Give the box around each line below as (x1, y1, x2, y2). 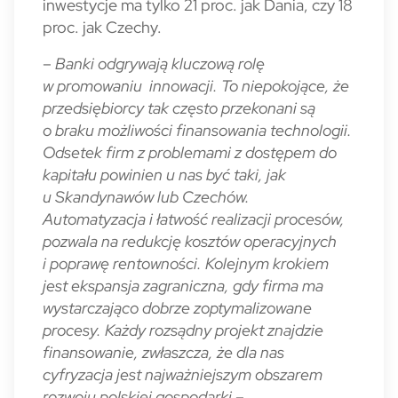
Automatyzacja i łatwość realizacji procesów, (43, 209, 345, 229)
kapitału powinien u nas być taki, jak (43, 164, 286, 185)
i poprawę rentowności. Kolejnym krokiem (43, 253, 329, 274)
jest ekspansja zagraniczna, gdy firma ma (43, 275, 323, 296)
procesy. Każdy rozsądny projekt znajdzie (43, 320, 323, 340)
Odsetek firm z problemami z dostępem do (43, 142, 337, 163)
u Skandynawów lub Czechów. (43, 187, 250, 207)
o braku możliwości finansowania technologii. (43, 120, 352, 140)
